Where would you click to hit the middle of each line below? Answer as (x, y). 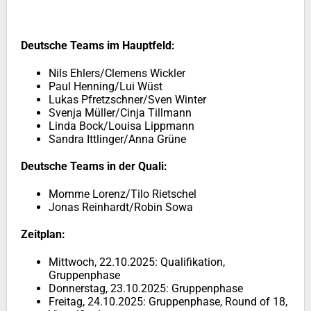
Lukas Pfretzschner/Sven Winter (127, 100)
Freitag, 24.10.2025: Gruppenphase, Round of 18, (168, 302)
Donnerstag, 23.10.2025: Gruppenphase (146, 288)
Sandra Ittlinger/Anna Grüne (117, 139)
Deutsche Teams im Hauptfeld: (98, 45)
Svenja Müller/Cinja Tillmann (120, 113)
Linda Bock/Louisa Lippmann (121, 126)
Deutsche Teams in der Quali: (94, 166)
